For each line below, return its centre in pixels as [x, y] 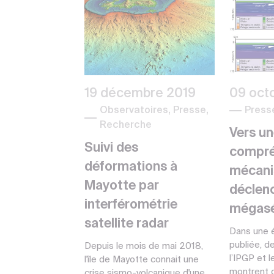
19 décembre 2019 [140, 94]
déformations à [131, 167]
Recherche [126, 125]
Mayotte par [122, 186]
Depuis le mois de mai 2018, [144, 246]
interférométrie [131, 205]
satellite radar [127, 224]
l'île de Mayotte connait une [142, 259]
